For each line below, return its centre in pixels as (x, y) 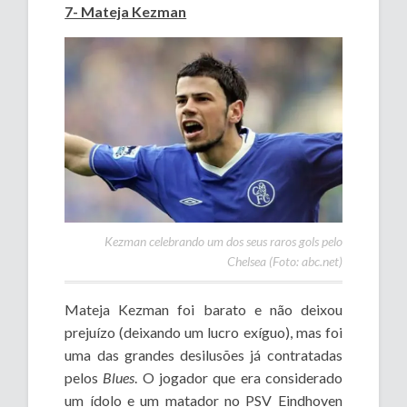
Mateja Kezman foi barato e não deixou (203, 309)
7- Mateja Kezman (126, 11)
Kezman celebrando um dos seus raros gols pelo (223, 241)
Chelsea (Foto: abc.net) (284, 261)
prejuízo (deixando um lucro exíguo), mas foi (203, 332)
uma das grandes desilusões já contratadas (203, 354)
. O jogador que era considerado (238, 377)
